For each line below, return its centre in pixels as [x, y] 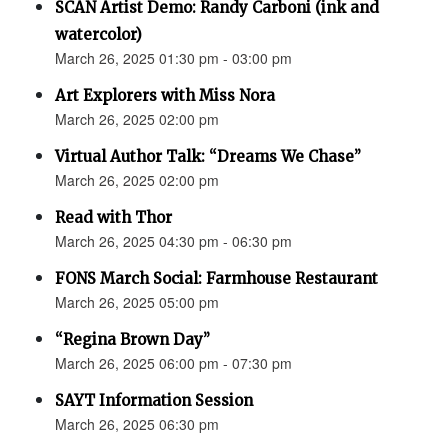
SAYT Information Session [154, 401]
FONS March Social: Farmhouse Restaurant [216, 279]
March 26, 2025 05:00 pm [137, 302]
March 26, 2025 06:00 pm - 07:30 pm [173, 363]
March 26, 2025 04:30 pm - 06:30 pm [173, 241]
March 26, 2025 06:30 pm [137, 424]
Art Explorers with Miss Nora [165, 96]
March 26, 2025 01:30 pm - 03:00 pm [173, 58]
